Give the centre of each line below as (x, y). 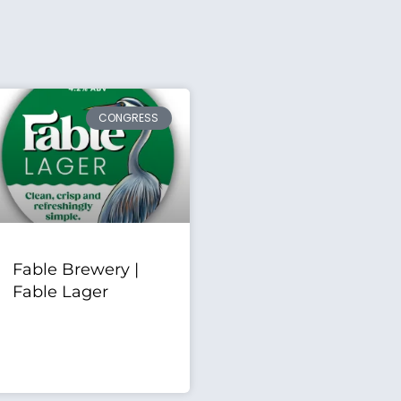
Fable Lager (61, 292)
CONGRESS (129, 118)
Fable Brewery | (76, 270)
